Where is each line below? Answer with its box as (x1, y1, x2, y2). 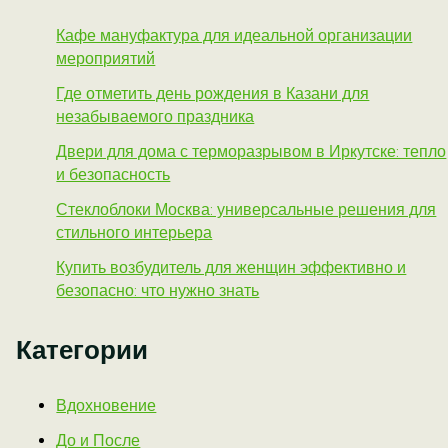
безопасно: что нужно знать (56, 280, 260, 300)
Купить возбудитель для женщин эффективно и (56, 257, 407, 277)
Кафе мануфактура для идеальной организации (56, 25, 413, 45)
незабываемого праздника (56, 106, 255, 126)
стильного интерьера (56, 222, 213, 242)
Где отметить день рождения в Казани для (56, 83, 370, 103)
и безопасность (56, 164, 171, 184)
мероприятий (56, 48, 156, 68)
